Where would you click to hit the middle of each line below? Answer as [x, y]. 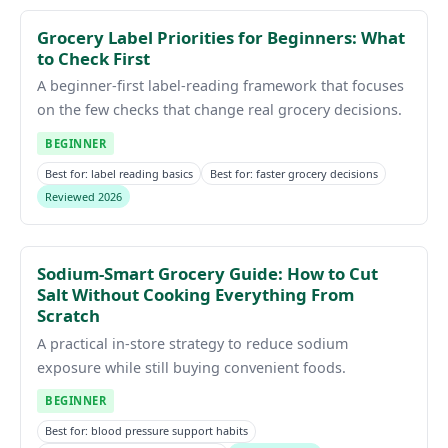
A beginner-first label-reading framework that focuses [220, 86]
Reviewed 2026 [84, 196]
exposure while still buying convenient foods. [191, 367]
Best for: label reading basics [119, 173]
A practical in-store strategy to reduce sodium [192, 343]
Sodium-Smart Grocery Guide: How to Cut [207, 274]
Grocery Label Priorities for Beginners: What [221, 37]
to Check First [93, 58]
